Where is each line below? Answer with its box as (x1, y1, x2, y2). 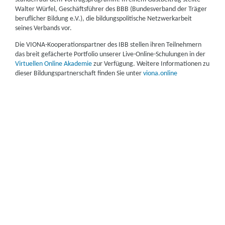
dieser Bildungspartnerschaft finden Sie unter (15, 70, 144, 77)
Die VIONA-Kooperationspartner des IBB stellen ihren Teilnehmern (15, 41, 202, 49)
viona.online (143, 70, 178, 77)
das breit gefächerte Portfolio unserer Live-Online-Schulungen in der (15, 51, 206, 58)
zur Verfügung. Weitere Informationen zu (92, 60, 210, 68)
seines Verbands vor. (15, 25, 72, 32)
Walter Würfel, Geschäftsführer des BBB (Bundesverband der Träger (15, 6, 207, 13)
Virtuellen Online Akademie (15, 60, 92, 68)
